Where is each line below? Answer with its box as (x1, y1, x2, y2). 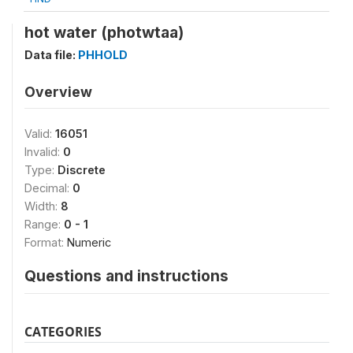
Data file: (24, 47, 78, 61)
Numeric (67, 235, 111, 249)
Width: (24, 199, 61, 213)
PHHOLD (78, 47, 128, 61)
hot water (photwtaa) (24, 22, 184, 42)
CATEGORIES (24, 322, 102, 340)
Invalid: (24, 144, 63, 158)
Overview (24, 83, 92, 100)
